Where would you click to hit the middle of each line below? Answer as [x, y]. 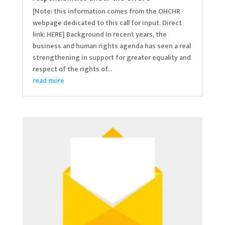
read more [48, 80]
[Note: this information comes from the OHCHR [106, 11]
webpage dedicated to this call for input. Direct [107, 23]
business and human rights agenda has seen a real [111, 46]
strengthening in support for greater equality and [111, 57]
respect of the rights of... [72, 69]
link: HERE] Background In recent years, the [99, 34]
